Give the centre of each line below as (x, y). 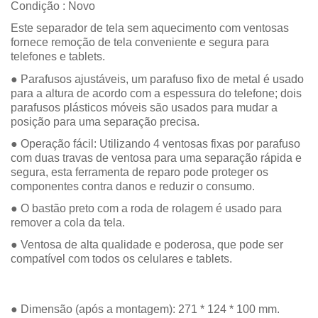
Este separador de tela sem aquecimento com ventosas (150, 28)
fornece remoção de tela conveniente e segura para (140, 43)
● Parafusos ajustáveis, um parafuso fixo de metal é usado (157, 79)
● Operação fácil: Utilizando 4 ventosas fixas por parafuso (155, 143)
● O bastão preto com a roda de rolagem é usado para (146, 208)
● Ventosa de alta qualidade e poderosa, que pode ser (147, 245)
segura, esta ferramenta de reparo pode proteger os (139, 172)
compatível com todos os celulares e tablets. (121, 259)
